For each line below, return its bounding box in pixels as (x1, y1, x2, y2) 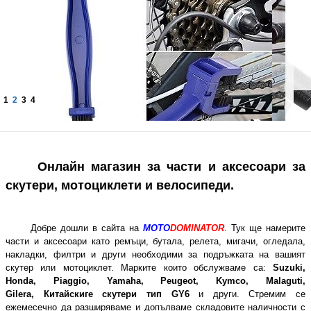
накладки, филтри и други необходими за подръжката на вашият (6, 249, 305, 260)
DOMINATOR (170, 223, 224, 233)
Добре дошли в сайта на (31, 223, 143, 233)
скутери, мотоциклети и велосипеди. (6, 178, 234, 192)
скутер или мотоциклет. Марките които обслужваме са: (6, 262, 273, 273)
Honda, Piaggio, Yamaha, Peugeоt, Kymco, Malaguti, (6, 276, 305, 286)
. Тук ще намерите (224, 223, 305, 233)
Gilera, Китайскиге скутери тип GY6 (6, 289, 199, 299)
